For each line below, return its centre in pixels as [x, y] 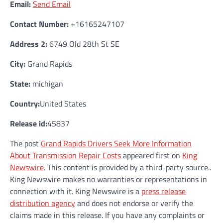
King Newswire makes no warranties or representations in [109, 179]
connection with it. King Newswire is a [76, 191]
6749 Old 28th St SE [83, 44]
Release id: [29, 124]
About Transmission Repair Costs [65, 156]
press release [164, 191]
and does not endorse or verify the [134, 203]
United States [63, 104]
